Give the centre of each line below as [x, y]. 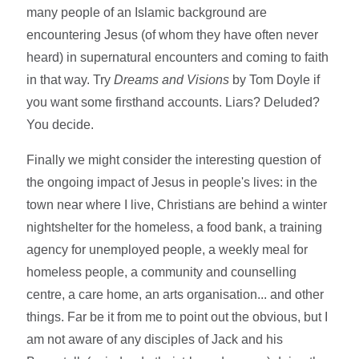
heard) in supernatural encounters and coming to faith [178, 58]
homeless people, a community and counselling [162, 272]
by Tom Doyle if [275, 80]
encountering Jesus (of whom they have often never [173, 35]
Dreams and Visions [172, 80]
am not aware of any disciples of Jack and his [155, 340]
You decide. [61, 125]
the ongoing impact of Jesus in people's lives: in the [172, 183]
